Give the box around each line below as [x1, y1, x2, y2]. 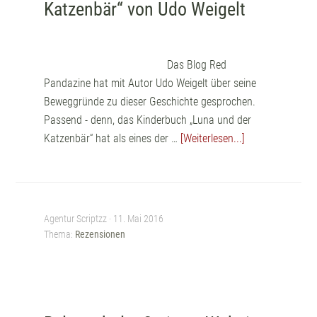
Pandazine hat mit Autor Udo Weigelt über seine [44, 76, 257, 90]
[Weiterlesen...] [180, 132, 246, 145]
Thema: [44, 229, 76, 240]
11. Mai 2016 [113, 213, 164, 224]
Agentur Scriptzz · [44, 213, 114, 224]
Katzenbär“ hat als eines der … [44, 132, 181, 145]
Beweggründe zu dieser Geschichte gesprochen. [44, 95, 256, 108]
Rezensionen [75, 229, 126, 240]
